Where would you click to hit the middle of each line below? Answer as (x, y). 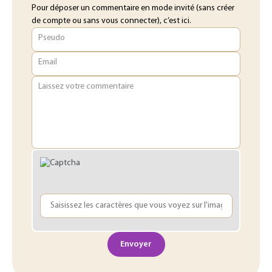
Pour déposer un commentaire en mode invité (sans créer (133, 8)
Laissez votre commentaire (86, 86)
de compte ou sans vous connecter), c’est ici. (111, 21)
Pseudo (51, 38)
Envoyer (136, 244)
